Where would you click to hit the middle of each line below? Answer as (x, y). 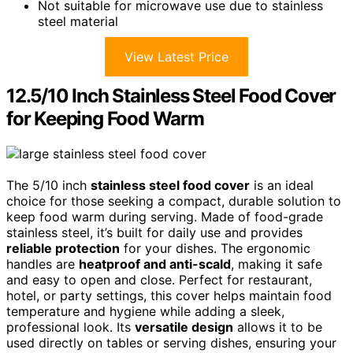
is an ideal (282, 185)
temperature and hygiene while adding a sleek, (145, 311)
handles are (43, 264)
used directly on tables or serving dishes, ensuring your (171, 342)
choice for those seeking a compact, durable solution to (174, 201)
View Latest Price (176, 57)
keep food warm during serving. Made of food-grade (165, 216)
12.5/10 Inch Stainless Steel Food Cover (171, 96)
